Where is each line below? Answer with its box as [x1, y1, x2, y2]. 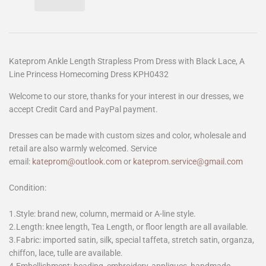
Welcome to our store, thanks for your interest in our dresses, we [9, 91, 243, 101]
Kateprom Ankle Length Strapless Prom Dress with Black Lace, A [9, 56, 245, 66]
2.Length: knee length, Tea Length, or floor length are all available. [9, 221, 248, 232]
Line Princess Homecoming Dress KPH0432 [9, 69, 169, 79]
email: [9, 156, 30, 166]
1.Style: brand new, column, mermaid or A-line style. [9, 208, 196, 218]
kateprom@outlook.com [32, 156, 122, 166]
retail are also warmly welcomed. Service [9, 143, 157, 153]
